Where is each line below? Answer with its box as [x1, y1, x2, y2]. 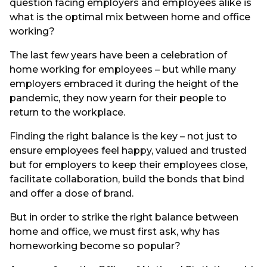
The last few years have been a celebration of [10, 49, 227, 61]
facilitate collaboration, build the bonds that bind [10, 173, 244, 185]
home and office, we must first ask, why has [10, 226, 220, 237]
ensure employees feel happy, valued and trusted [10, 145, 247, 156]
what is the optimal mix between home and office [10, 11, 250, 23]
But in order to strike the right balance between [10, 212, 238, 223]
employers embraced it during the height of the [10, 78, 238, 89]
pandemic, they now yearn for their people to [10, 92, 226, 104]
